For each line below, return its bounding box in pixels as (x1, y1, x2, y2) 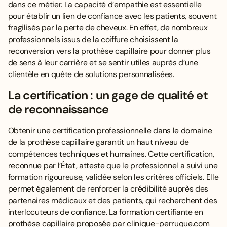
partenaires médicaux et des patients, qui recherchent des (8, 195, 217, 206)
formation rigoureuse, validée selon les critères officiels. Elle (8, 171, 219, 182)
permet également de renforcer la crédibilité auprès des (8, 183, 209, 194)
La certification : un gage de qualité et (8, 87, 208, 103)
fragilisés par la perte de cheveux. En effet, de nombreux (8, 22, 208, 33)
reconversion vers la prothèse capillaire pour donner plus (8, 46, 211, 57)
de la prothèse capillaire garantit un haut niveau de (8, 136, 190, 147)
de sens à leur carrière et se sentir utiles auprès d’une (8, 57, 198, 68)
